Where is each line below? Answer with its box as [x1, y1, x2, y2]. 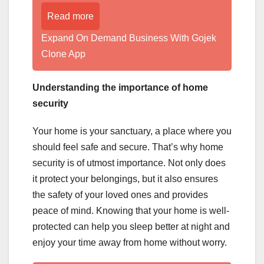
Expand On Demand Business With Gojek [41, 33, 216, 44]
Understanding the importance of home [32, 82, 208, 93]
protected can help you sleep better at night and [32, 222, 230, 232]
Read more [47, 11, 94, 22]
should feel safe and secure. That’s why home [32, 142, 223, 153]
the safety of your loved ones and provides [32, 190, 208, 200]
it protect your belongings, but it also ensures [32, 174, 218, 184]
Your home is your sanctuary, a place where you [32, 126, 232, 137]
